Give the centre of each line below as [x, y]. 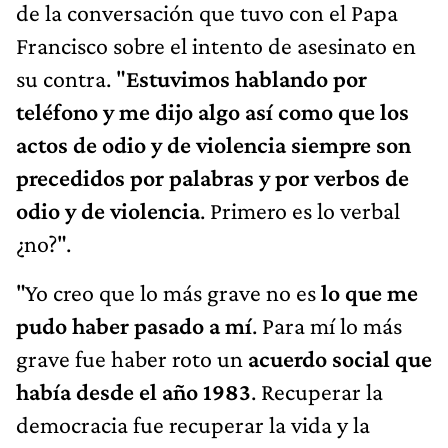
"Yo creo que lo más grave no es [168, 293]
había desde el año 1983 [133, 392]
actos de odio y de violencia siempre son [213, 145]
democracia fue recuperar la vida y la [193, 425]
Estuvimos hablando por [246, 79]
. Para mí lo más [327, 326]
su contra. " [71, 79]
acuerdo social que [340, 359]
